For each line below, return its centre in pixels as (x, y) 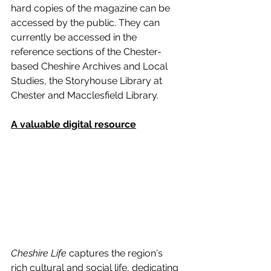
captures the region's (116, 253)
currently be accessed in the (75, 37)
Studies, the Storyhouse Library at (88, 80)
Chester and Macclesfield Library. (85, 95)
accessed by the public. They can (87, 22)
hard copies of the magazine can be (92, 8)
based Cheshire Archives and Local (90, 66)
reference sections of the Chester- (86, 51)
